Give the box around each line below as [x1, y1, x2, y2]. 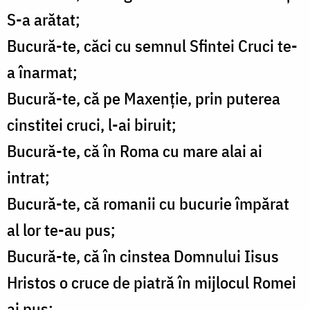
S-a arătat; [7, 8, 80, 31]
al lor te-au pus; [7, 219, 116, 241]
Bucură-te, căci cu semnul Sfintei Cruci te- [7, 35, 298, 57]
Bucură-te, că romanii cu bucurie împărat [7, 192, 289, 215]
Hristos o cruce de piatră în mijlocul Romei [7, 271, 296, 294]
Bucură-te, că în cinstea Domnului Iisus [7, 245, 279, 268]
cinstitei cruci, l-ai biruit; [7, 113, 176, 136]
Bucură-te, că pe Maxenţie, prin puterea [7, 87, 280, 110]
